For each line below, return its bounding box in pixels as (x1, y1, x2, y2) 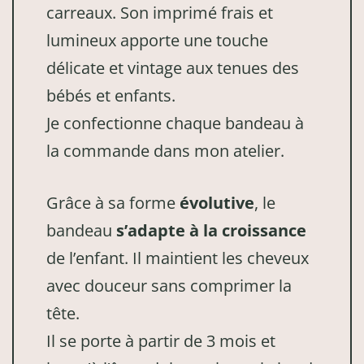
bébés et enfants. (46, 84, 175, 106)
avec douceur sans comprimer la (46, 274, 292, 297)
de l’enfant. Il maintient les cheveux (46, 246, 309, 269)
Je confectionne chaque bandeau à (46, 111, 304, 134)
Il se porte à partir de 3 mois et (46, 329, 275, 352)
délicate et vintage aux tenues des (46, 56, 299, 79)
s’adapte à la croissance (116, 219, 306, 241)
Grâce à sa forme (46, 191, 180, 214)
